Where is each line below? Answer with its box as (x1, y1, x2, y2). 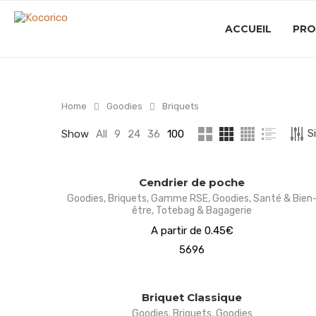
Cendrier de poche (139, 176, 245, 189)
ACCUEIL (225, 23, 272, 35)
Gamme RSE (150, 193, 208, 205)
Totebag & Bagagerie (156, 205, 252, 217)
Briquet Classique (142, 291, 242, 304)
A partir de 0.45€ (150, 224, 233, 237)
